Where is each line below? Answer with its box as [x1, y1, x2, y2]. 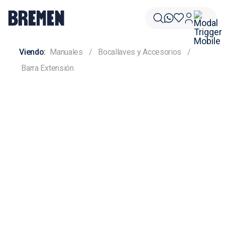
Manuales [50, 47, 83, 57]
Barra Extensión [21, 63, 74, 73]
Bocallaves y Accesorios [98, 47, 181, 57]
